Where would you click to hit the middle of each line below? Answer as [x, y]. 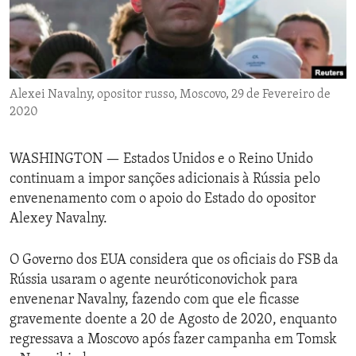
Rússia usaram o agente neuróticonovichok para [154, 281]
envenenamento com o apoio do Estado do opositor [163, 199]
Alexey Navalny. [58, 219]
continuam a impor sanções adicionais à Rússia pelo [165, 180]
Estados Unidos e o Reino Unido [218, 160]
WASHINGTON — [66, 160]
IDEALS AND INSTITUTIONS [101, 44]
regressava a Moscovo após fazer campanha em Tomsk [173, 340]
